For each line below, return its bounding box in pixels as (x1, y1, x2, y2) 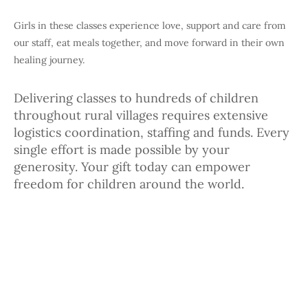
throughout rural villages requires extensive (14, 107, 268, 124)
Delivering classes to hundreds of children (14, 90, 258, 107)
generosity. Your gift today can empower (14, 159, 250, 175)
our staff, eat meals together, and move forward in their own (14, 36, 285, 49)
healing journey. (14, 54, 85, 67)
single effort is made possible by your (14, 142, 230, 158)
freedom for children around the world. (14, 176, 244, 192)
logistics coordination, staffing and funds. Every (14, 124, 289, 141)
